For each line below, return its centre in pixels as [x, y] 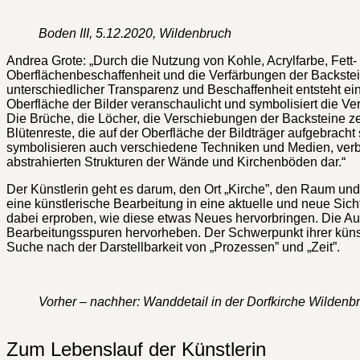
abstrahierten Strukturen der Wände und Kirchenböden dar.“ [176, 162]
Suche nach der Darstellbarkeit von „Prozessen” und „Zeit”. [173, 247]
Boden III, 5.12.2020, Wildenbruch [137, 33]
